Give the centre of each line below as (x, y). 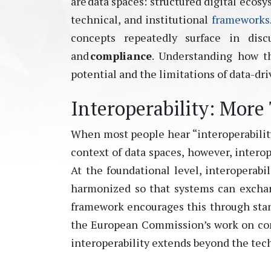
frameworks (240, 19)
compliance (121, 56)
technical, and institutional (141, 19)
